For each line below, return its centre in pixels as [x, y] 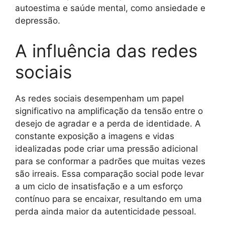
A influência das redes [106, 50]
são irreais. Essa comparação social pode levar [109, 174]
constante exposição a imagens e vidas [95, 136]
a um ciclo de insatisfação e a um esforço [99, 186]
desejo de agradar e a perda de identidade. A [108, 123]
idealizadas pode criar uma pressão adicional [106, 148]
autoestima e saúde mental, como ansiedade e [110, 8]
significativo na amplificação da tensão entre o [109, 111]
